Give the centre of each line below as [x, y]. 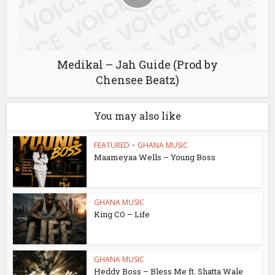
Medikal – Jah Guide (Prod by [137, 65]
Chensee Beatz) [137, 80]
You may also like [137, 116]
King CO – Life [122, 214]
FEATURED [112, 145]
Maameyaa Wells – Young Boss [155, 157]
